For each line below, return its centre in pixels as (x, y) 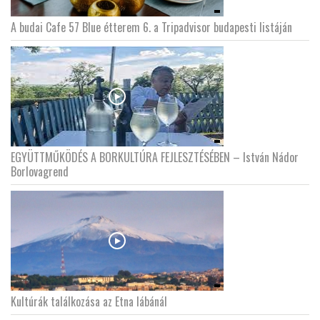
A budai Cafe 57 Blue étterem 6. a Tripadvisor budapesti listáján (151, 27)
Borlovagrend (40, 172)
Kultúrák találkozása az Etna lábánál (89, 302)
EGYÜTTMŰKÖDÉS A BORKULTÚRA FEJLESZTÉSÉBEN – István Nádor (155, 157)
